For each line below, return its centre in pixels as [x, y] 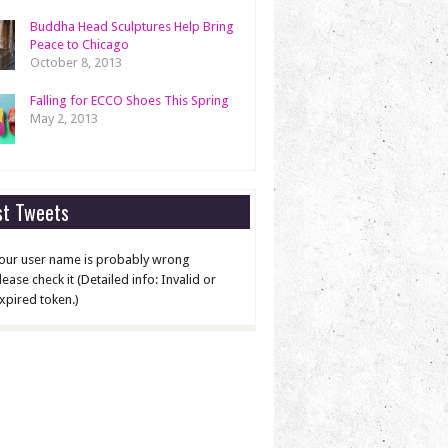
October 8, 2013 [76, 62]
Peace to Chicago [79, 44]
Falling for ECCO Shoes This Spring [129, 100]
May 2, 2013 [64, 118]
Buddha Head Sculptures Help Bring [132, 26]
